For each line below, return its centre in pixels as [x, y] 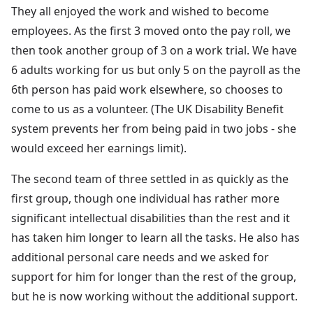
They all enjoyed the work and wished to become [140, 11]
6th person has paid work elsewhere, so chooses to [147, 89]
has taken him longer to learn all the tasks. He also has [155, 237]
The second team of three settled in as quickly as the [150, 179]
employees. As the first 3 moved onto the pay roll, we [151, 30]
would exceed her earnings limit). [99, 148]
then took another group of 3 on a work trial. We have [154, 50]
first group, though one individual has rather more [145, 198]
